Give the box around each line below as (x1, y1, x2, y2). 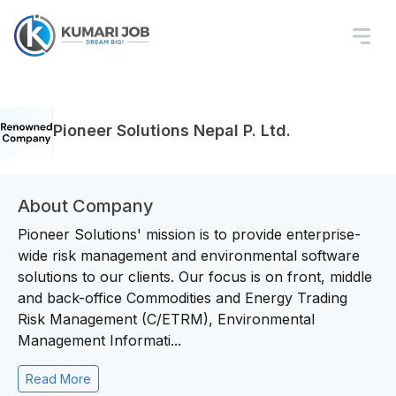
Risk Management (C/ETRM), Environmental (18, 310, 315, 328)
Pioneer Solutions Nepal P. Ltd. (53, 120, 291, 140)
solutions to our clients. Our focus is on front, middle (18, 268, 372, 286)
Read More (26, 371, 91, 386)
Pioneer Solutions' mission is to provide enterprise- (18, 225, 361, 243)
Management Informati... (18, 331, 181, 349)
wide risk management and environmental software (18, 247, 360, 264)
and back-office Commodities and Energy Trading (18, 289, 347, 307)
